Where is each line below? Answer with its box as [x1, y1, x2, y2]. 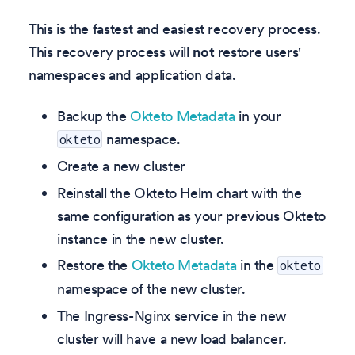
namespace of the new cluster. [57, 280, 246, 299]
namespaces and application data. [29, 66, 236, 85]
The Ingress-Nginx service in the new [57, 306, 288, 325]
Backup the [57, 106, 131, 125]
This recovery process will [29, 43, 193, 62]
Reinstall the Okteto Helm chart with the [57, 183, 302, 202]
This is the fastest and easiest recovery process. [29, 20, 321, 39]
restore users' [214, 43, 301, 62]
